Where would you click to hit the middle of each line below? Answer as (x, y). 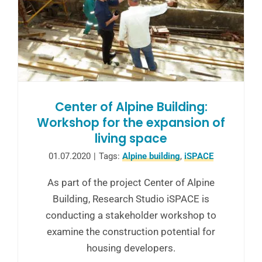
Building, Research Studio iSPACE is (131, 199)
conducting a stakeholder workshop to (131, 215)
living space (131, 138)
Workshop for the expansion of (131, 123)
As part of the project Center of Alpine (131, 182)
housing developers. (131, 248)
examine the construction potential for (131, 231)
